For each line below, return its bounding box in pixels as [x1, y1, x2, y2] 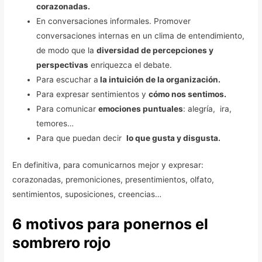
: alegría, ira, [183, 104, 232, 114]
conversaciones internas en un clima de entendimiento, [36, 31, 245, 41]
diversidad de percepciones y [96, 46, 214, 56]
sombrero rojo [12, 233, 111, 251]
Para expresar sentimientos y [36, 89, 149, 99]
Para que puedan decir [36, 133, 127, 143]
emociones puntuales [98, 104, 184, 114]
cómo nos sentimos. [149, 89, 227, 99]
